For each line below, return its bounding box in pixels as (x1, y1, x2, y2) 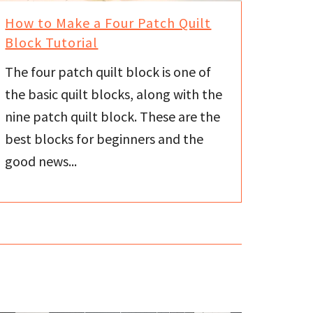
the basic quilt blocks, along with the (5, 85, 223, 103)
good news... (5, 152, 78, 170)
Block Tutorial (5, 33, 99, 51)
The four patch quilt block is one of (5, 63, 212, 81)
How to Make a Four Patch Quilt (5, 13, 212, 31)
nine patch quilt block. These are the (5, 108, 221, 126)
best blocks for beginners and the (5, 130, 204, 148)
